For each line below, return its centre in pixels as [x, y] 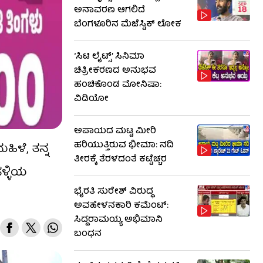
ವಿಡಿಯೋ [91, 99]
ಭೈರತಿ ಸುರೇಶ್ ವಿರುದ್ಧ [114, 192]
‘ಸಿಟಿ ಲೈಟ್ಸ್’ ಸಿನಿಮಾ [109, 57]
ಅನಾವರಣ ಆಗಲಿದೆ [109, 11]
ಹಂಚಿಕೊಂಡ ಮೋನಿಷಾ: [118, 85]
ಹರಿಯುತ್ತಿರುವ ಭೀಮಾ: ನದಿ [124, 146]
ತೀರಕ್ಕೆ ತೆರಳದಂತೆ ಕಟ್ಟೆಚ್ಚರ [120, 160]
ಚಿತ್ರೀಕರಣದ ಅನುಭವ [115, 71]
